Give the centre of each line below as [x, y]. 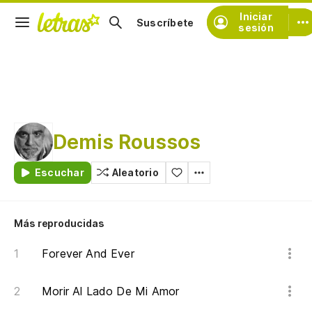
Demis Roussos [127, 142]
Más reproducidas [59, 223]
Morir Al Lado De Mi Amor [111, 291]
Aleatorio [135, 172]
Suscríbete [165, 22]
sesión [256, 28]
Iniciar [256, 16]
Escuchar [60, 172]
